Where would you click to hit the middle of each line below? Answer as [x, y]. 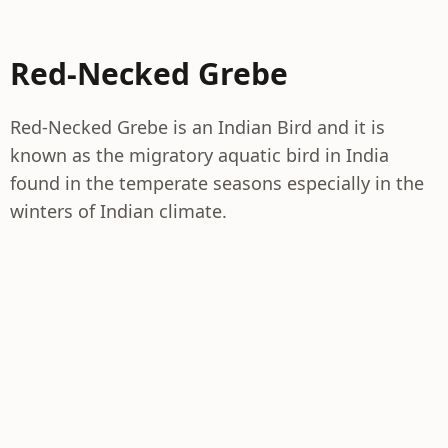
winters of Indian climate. [118, 211]
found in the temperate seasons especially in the [217, 183]
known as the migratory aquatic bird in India [199, 155]
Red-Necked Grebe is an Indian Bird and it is [197, 127]
